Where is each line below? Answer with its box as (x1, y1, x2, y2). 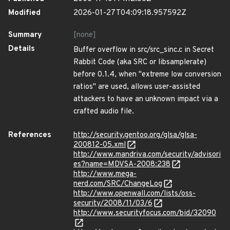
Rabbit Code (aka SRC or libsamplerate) (73, 57, 206, 67)
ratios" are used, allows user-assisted (73, 82, 200, 92)
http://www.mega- (73, 169, 137, 179)
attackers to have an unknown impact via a (73, 94, 218, 104)
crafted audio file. (73, 107, 134, 117)
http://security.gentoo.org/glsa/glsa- (73, 130, 197, 140)
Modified (8, 8, 41, 18)
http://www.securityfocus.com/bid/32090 (73, 208, 216, 218)
